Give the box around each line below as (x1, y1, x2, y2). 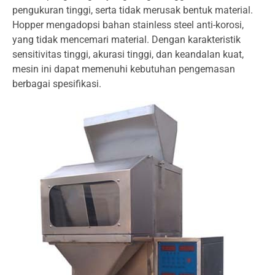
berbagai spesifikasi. (12, 78, 101, 90)
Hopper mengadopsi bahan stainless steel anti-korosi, (12, 19, 244, 31)
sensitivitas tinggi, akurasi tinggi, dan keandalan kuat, (12, 48, 244, 60)
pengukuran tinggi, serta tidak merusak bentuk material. (12, 4, 253, 16)
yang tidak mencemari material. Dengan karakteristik (12, 34, 241, 45)
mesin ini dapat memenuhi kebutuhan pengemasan (12, 63, 235, 75)
